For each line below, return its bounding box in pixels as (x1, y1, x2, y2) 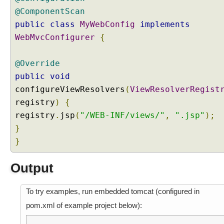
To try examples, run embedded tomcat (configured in (26, 187, 199, 195)
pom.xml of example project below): (26, 201, 142, 209)
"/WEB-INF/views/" (80, 110, 165, 120)
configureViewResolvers (15, 84, 125, 94)
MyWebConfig (80, 19, 135, 29)
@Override (15, 58, 60, 68)
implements (140, 19, 190, 29)
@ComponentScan (15, 6, 85, 16)
